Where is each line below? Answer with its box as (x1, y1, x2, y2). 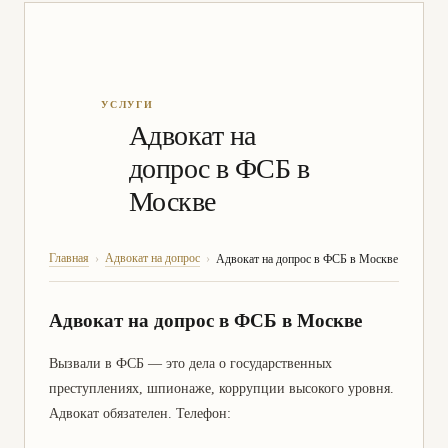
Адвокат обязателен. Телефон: (49, 405, 231, 421)
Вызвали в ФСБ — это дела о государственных (49, 355, 332, 371)
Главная (49, 251, 89, 265)
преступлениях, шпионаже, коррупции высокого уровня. (49, 380, 394, 396)
